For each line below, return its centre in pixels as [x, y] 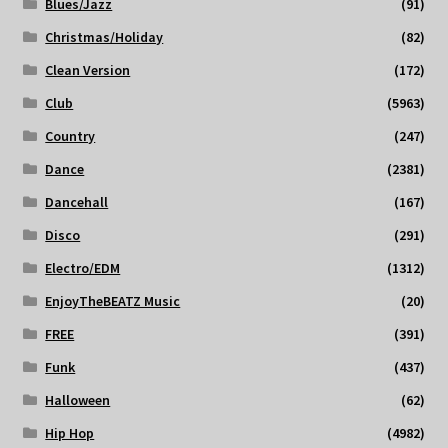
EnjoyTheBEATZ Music [113, 301]
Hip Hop [70, 433]
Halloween [78, 400]
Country [70, 136]
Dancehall [77, 202]
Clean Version [88, 70]
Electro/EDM [83, 268]
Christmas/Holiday [104, 37]
